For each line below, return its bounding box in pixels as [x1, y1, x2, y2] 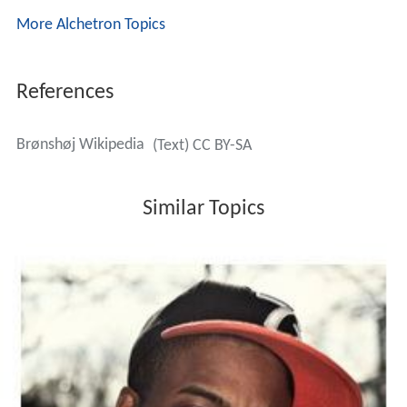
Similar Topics [143, 198, 264, 221]
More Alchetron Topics [15, 16, 165, 35]
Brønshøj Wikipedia [15, 136, 144, 154]
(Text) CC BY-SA [152, 137, 252, 155]
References [15, 82, 114, 104]
